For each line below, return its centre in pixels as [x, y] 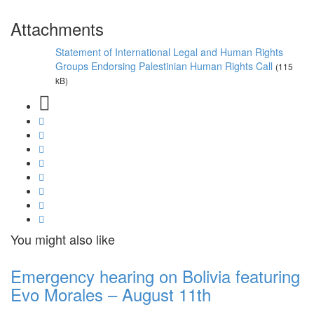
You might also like [63, 239]
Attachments [57, 29]
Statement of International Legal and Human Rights [169, 52]
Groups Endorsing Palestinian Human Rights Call [164, 66]
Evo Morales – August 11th [111, 294]
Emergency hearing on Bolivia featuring [155, 276]
